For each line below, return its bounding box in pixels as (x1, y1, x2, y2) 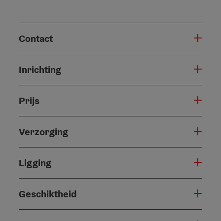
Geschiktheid (19, 187, 76, 200)
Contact (19, 32, 53, 45)
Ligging (19, 156, 51, 169)
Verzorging (19, 125, 68, 138)
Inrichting (19, 63, 61, 76)
